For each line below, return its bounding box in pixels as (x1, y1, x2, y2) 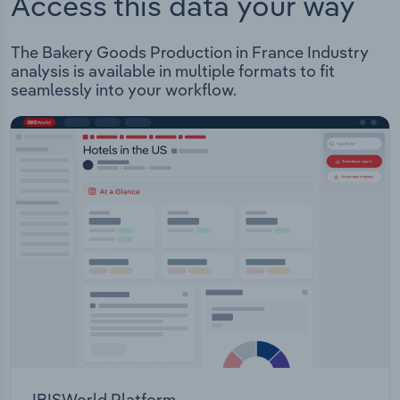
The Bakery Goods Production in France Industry (11, 42, 369, 63)
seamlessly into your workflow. (11, 79, 237, 101)
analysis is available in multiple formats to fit (11, 61, 335, 82)
